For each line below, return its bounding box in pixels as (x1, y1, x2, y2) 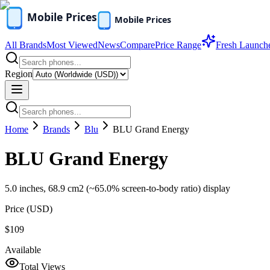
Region (5, 69, 33, 79)
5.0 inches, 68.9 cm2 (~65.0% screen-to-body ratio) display (5, 183, 230, 193)
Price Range (155, 40, 201, 50)
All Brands (5, 40, 46, 50)
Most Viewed (46, 40, 98, 50)
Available (5, 244, 41, 255)
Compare (120, 40, 155, 50)
